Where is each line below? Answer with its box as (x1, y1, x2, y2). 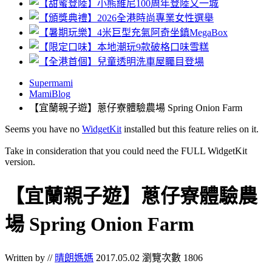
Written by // (5, 252, 55, 263)
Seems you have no (5, 124, 82, 134)
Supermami (29, 78, 73, 88)
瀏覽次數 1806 (142, 252, 203, 263)
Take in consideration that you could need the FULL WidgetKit (5, 146, 247, 156)
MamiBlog (29, 89, 70, 99)
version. (5, 157, 35, 167)
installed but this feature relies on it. (121, 124, 259, 134)
